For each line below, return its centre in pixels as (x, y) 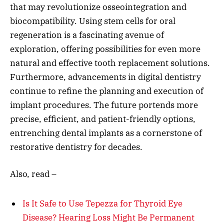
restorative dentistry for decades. (76, 147)
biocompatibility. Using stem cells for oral (93, 21)
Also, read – (33, 174)
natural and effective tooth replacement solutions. (110, 63)
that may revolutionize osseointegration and (98, 7)
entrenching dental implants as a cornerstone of (106, 133)
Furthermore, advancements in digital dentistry (105, 77)
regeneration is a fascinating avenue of (87, 35)
